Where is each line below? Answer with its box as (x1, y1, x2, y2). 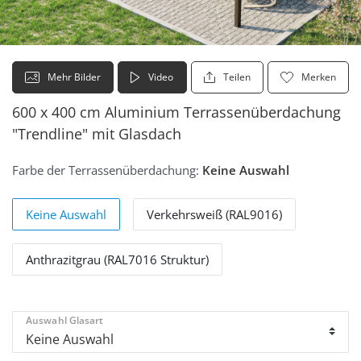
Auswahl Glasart (26, 313, 104, 328)
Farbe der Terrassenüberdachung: (12, 161, 199, 178)
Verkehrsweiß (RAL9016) (147, 205, 282, 222)
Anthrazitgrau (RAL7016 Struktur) (26, 251, 209, 268)
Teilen (222, 69, 251, 84)
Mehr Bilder (48, 69, 102, 84)
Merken (301, 69, 336, 84)
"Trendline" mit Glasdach (12, 123, 181, 143)
